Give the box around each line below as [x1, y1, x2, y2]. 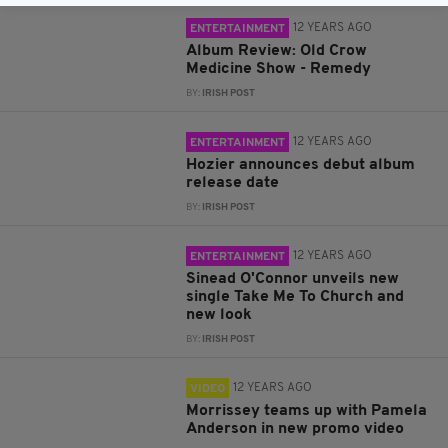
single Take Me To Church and [186, 289, 405, 305]
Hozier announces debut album [186, 157, 416, 173]
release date [186, 175, 280, 191]
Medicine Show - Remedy [186, 61, 372, 77]
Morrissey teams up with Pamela [186, 403, 428, 419]
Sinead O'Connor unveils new [186, 271, 400, 287]
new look [186, 307, 253, 323]
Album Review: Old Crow [186, 43, 368, 59]
